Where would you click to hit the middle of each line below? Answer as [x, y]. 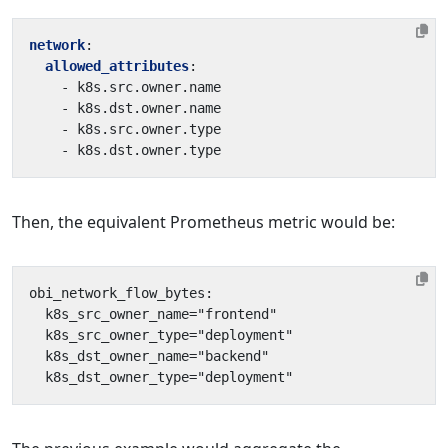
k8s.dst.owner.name [149, 108]
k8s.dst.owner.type [149, 150]
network [57, 45]
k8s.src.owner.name [149, 87]
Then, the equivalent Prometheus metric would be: [203, 222]
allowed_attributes [117, 66]
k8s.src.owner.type [149, 129]
